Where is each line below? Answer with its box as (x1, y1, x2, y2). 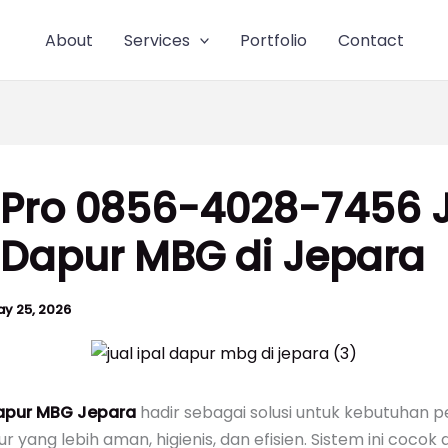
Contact (338, 28, 405, 52)
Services (123, 28, 190, 52)
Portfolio (240, 28, 308, 52)
